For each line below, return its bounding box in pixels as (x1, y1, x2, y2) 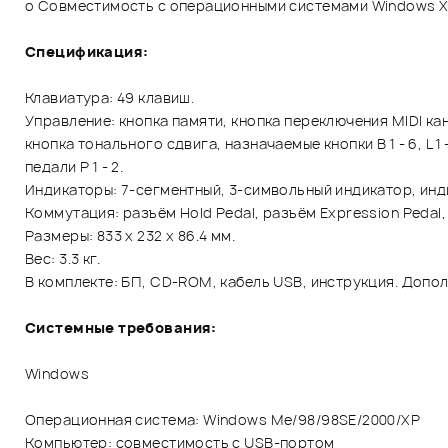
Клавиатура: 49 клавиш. (25, 87, 195, 107)
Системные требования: (25, 317, 217, 337)
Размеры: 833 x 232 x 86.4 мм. (25, 225, 236, 245)
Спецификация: (25, 41, 149, 61)
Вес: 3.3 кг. (25, 248, 101, 268)
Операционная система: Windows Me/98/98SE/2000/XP (25, 409, 421, 429)
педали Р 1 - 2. (25, 156, 124, 176)
